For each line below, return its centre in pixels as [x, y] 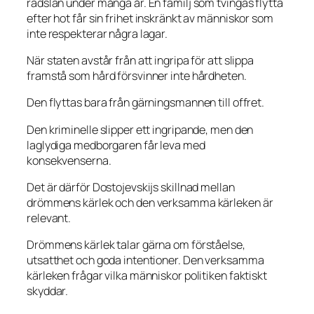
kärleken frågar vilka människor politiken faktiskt [147, 276]
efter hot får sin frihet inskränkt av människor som [150, 18]
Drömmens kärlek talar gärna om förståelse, [136, 245]
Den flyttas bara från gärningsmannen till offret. [146, 103]
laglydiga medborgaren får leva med [116, 145]
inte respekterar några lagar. [97, 33]
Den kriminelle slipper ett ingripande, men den [140, 129]
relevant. [49, 218]
